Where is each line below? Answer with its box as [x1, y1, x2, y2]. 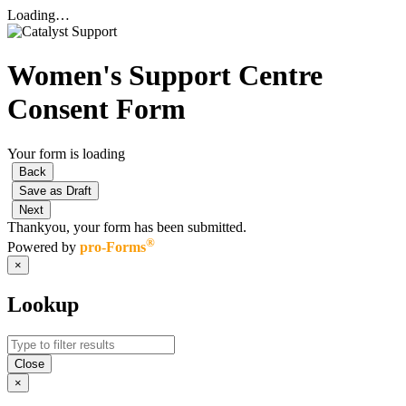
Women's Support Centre [7, 59, 323, 92]
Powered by [7, 239, 80, 256]
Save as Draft [19, 183, 92, 198]
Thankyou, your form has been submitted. [7, 218, 246, 235]
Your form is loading [7, 145, 125, 161]
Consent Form [7, 92, 186, 126]
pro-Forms [80, 239, 146, 256]
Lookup [7, 293, 79, 317]
